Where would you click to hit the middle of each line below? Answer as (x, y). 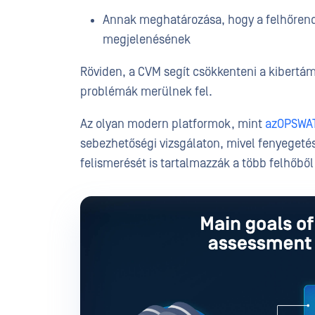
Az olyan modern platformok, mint (173, 124)
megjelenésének (147, 40)
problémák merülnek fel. (146, 92)
